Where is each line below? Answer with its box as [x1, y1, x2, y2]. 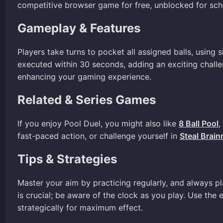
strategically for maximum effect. [17, 202, 143, 213]
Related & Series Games [17, 92, 156, 107]
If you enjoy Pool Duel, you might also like [17, 118, 179, 128]
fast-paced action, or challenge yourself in [17, 130, 180, 141]
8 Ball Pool [179, 118, 219, 128]
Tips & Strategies [17, 151, 117, 166]
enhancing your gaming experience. [17, 71, 151, 82]
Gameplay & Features [17, 20, 140, 35]
